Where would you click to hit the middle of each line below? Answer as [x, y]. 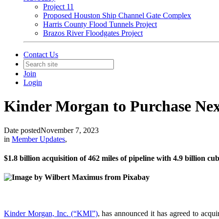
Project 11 [58, 7]
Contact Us [41, 55]
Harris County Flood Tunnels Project [100, 24]
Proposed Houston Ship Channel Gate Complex [117, 15]
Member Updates [38, 139]
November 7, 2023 [70, 130]
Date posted [22, 130]
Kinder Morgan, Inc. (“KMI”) [51, 213]
